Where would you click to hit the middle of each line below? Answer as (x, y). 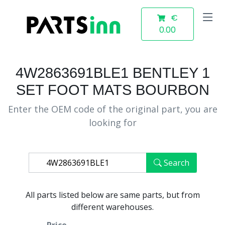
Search (176, 163)
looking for (113, 123)
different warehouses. (113, 207)
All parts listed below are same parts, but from (113, 195)
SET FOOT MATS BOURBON (113, 90)
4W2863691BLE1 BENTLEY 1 (113, 73)
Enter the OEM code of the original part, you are (113, 109)
